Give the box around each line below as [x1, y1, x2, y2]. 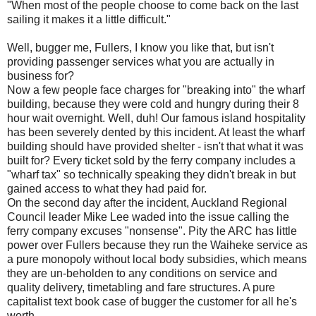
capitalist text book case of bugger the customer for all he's [7, 295, 297, 308]
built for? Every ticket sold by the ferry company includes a [7, 154, 296, 166]
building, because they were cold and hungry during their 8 [7, 97, 299, 110]
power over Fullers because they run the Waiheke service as [7, 238, 308, 251]
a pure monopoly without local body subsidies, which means [7, 253, 307, 265]
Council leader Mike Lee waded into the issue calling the [7, 210, 289, 223]
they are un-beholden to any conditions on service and [7, 267, 277, 279]
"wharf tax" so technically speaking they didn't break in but [7, 168, 296, 181]
